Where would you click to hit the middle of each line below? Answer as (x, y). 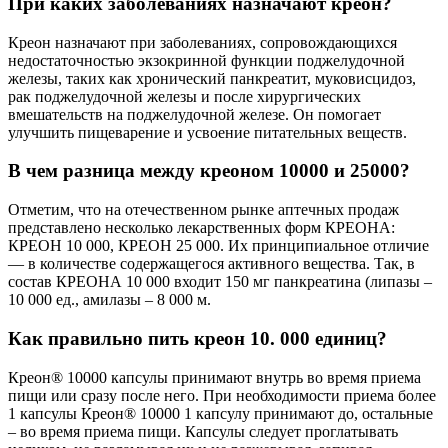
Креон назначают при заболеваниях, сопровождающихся (202, 42)
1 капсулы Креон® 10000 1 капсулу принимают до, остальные (220, 413)
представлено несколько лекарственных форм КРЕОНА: (201, 228)
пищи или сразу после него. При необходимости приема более (222, 395)
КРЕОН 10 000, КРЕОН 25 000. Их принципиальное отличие (218, 246)
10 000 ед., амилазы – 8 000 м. (109, 300)
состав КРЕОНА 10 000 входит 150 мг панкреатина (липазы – (220, 282)
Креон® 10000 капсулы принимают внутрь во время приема (214, 377)
